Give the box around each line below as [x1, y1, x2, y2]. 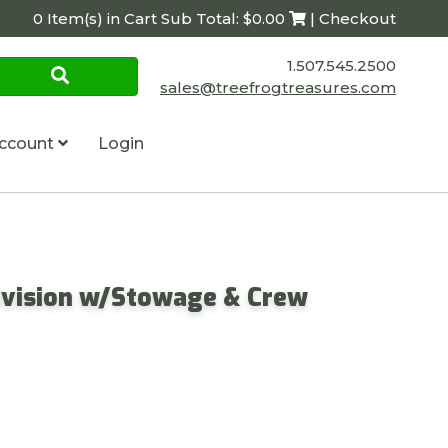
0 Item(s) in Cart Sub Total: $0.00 [32, 9, 289, 28]
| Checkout [305, 9, 396, 28]
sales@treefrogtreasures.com [159, 78, 396, 97]
